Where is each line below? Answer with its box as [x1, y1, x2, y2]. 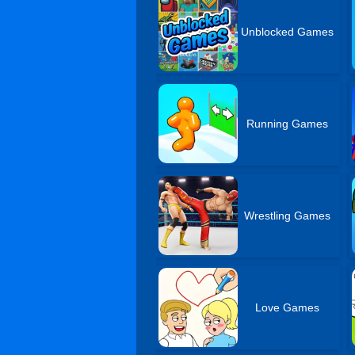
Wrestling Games [244, 209, 331, 222]
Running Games [246, 117, 329, 130]
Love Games [255, 301, 320, 314]
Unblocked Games [241, 25, 334, 38]
